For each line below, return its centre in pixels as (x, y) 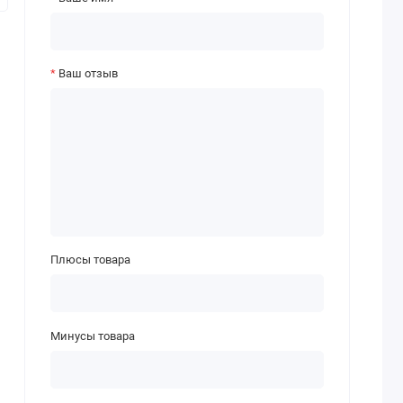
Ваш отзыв (88, 74)
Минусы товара (92, 336)
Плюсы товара (90, 260)
